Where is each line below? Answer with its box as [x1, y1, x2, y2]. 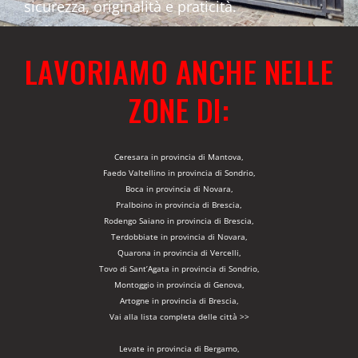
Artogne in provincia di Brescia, [119, 295, 239, 306]
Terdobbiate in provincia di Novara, [110, 231, 248, 242]
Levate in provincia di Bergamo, [118, 343, 240, 354]
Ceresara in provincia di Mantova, [114, 151, 244, 162]
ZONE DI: [129, 87, 229, 132]
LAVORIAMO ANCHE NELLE [24, 49, 334, 93]
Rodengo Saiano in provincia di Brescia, [104, 215, 254, 226]
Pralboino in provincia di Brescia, [116, 199, 242, 210]
